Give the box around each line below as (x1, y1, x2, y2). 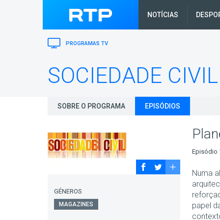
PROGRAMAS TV (64, 40, 108, 47)
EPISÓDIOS (145, 102, 180, 110)
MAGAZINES (59, 200, 93, 208)
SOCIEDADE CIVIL (48, 62, 218, 88)
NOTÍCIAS (147, 11, 178, 19)
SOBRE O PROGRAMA (57, 102, 125, 110)
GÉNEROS (54, 187, 82, 195)
